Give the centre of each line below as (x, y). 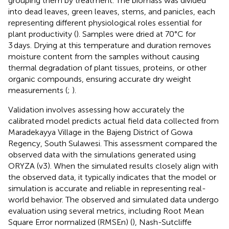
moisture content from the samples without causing (104, 56)
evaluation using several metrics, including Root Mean (106, 211)
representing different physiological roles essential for (105, 22)
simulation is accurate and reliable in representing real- (107, 188)
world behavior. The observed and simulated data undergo (113, 199)
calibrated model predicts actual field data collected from (113, 121)
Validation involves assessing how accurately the (96, 109)
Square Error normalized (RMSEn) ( (70, 222)
